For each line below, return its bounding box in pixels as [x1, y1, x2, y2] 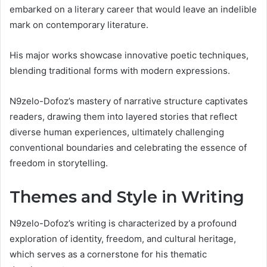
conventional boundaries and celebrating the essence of [10, 141, 247, 153]
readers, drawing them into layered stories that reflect [10, 110, 237, 122]
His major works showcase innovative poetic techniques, [10, 49, 249, 61]
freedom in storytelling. [10, 157, 108, 169]
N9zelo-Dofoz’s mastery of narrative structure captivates [10, 95, 248, 107]
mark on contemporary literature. [10, 18, 148, 30]
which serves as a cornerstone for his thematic [10, 249, 207, 260]
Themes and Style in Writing [10, 187, 244, 207]
